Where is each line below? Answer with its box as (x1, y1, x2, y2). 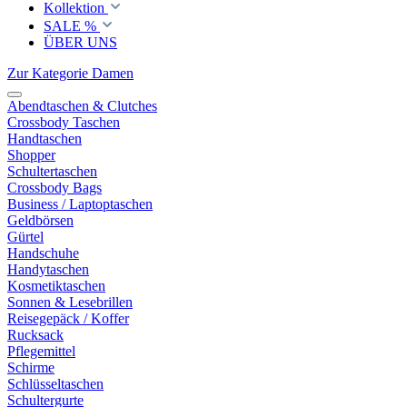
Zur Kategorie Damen (7, 65, 134, 81)
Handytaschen (7, 262, 89, 277)
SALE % (44, 18, 96, 34)
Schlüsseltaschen (7, 376, 104, 392)
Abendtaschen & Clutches (7, 98, 157, 114)
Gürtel (7, 229, 44, 244)
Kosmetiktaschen (7, 278, 105, 293)
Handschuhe (7, 245, 79, 261)
